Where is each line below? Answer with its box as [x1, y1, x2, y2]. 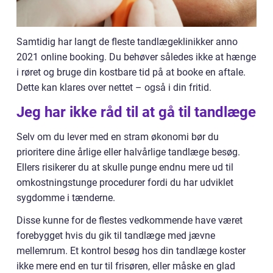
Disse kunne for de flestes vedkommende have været [16, 214, 243, 227]
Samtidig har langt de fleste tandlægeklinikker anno [16, 36, 238, 48]
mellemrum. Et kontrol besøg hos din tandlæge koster [16, 245, 246, 257]
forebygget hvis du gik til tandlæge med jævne [16, 230, 215, 242]
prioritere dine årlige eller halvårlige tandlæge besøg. [16, 146, 240, 158]
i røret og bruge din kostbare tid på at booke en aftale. [16, 66, 246, 79]
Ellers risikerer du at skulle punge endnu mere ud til [16, 161, 233, 174]
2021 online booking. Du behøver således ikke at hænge [16, 51, 256, 63]
